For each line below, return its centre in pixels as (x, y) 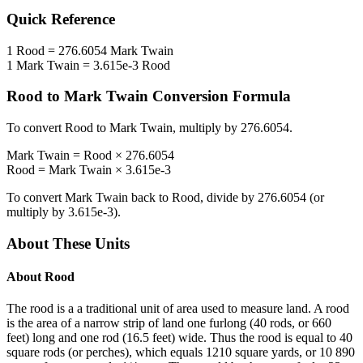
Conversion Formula (220, 96)
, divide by (229, 198)
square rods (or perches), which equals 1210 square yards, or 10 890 (181, 352)
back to (150, 198)
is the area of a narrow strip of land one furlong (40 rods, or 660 (169, 323)
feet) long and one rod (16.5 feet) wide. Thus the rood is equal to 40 (179, 338)
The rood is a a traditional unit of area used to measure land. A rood (178, 309)
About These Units (68, 243)
